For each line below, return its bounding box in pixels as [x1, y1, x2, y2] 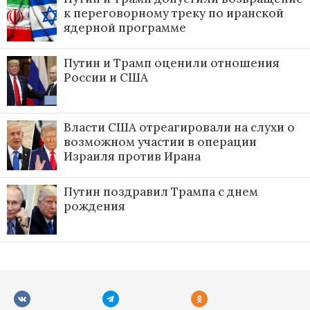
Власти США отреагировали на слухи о [64, 120, 295, 136]
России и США [64, 70, 148, 86]
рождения [64, 199, 125, 215]
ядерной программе [64, 20, 186, 36]
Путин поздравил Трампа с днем [64, 184, 258, 200]
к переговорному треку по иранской [64, 6, 284, 21]
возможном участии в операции [64, 134, 257, 150]
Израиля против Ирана [64, 149, 201, 165]
